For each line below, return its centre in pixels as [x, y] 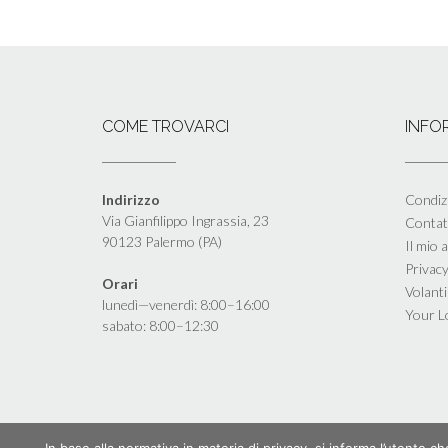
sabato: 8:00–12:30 [160, 326]
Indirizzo [131, 200]
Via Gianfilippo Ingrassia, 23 [185, 221]
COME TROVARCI [165, 127]
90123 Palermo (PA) [162, 242]
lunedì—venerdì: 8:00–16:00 [186, 305]
